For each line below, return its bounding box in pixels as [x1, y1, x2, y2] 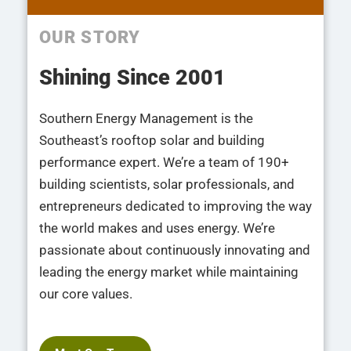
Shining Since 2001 [39, 64, 226, 90]
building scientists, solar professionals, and [39, 175, 295, 192]
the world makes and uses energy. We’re [39, 219, 275, 236]
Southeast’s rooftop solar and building [39, 132, 265, 148]
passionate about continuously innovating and [39, 241, 310, 258]
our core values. [39, 285, 132, 302]
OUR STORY [39, 27, 140, 47]
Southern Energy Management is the [39, 110, 253, 126]
